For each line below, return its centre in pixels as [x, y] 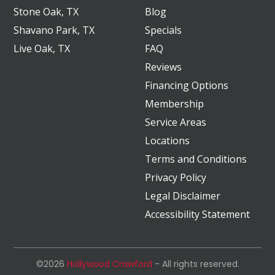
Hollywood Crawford [109, 264]
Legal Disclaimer [183, 196]
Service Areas [176, 122]
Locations [167, 140]
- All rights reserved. [196, 264]
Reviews [163, 67]
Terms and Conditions [196, 159]
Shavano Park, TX [54, 30]
